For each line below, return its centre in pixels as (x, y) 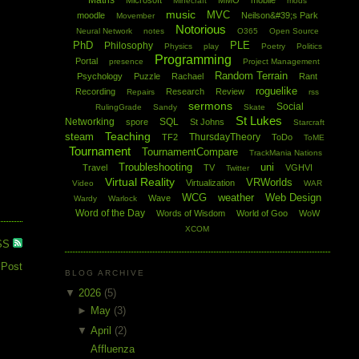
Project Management (281, 62)
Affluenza (113, 349)
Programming (193, 60)
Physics (178, 46)
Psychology (100, 77)
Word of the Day (110, 214)
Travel (95, 168)
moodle (91, 16)
